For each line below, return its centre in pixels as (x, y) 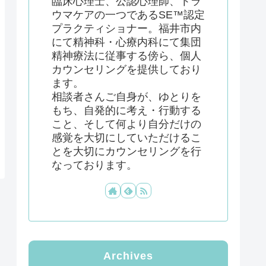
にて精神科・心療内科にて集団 (126, 42)
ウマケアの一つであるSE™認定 (128, 15)
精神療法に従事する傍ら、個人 (126, 56)
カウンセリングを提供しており (126, 69)
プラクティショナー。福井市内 (126, 28)
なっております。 (94, 165)
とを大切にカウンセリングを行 (126, 151)
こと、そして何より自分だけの (126, 124)
